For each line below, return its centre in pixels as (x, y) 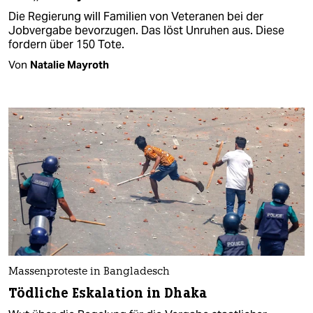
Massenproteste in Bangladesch (89, 272)
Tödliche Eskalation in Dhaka (108, 293)
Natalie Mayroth (70, 64)
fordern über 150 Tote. (66, 44)
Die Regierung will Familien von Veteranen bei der (136, 16)
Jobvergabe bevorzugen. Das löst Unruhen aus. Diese (146, 30)
